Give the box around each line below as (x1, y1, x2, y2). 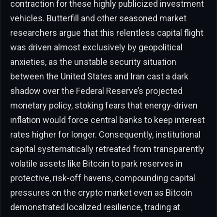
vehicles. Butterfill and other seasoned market (10, 13, 186, 24)
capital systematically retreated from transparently (10, 144, 204, 155)
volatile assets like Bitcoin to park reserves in (10, 158, 183, 169)
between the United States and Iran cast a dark (10, 71, 188, 82)
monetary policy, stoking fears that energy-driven (10, 100, 198, 111)
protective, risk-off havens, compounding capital (10, 173, 195, 184)
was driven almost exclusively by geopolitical (10, 42, 183, 53)
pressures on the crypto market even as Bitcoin (10, 187, 192, 198)
